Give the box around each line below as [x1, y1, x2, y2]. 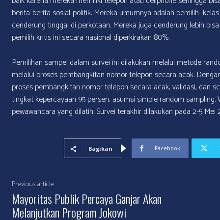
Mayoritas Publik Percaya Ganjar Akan [12, 189, 162, 207]
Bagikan [88, 144, 112, 152]
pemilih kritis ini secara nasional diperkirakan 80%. [12, 30, 169, 44]
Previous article [12, 178, 54, 190]
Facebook [154, 144, 180, 152]
